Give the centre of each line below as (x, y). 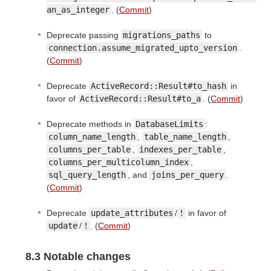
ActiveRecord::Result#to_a (140, 99)
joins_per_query (188, 175)
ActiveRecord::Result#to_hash (158, 86)
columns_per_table (90, 150)
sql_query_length (87, 175)
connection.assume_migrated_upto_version (143, 48)
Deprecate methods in (90, 124)
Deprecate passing (84, 35)
